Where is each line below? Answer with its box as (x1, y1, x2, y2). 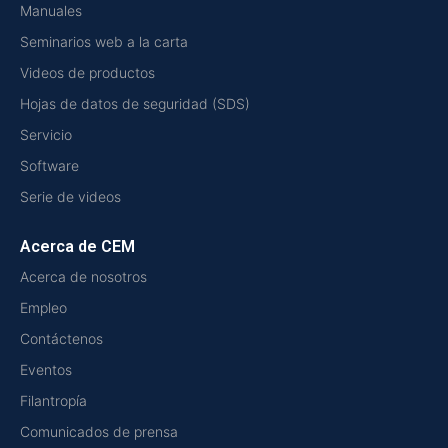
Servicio (20, 126, 72, 144)
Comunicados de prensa (20, 423, 178, 441)
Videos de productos (20, 64, 155, 82)
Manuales (20, 2, 82, 20)
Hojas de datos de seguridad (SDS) (20, 95, 250, 113)
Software (20, 157, 79, 175)
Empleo (20, 299, 67, 317)
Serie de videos (20, 188, 121, 206)
